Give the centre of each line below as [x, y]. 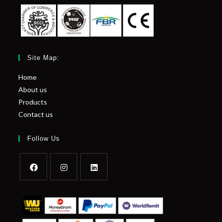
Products [33, 102]
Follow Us [44, 139]
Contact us [36, 114]
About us [33, 90]
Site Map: [44, 58]
